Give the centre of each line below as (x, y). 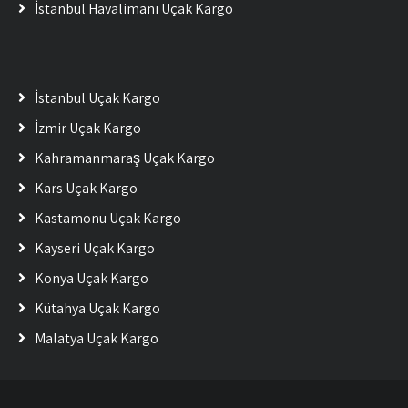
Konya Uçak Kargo (92, 278)
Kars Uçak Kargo (86, 188)
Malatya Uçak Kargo (97, 338)
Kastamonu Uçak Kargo (108, 218)
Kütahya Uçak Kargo (97, 308)
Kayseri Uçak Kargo (95, 248)
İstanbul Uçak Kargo (97, 98)
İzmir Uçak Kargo (88, 128)
